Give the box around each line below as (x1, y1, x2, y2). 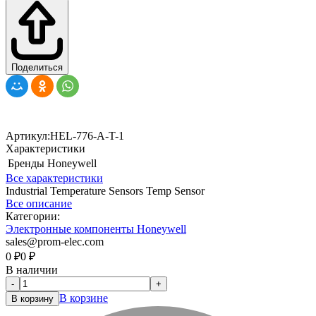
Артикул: (6, 129, 50, 142)
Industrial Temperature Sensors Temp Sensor (6, 184, 205, 197)
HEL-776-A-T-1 (50, 129, 124, 142)
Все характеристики (6, 171, 103, 184)
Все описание (6, 197, 72, 209)
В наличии (6, 263, 58, 276)
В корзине (59, 291, 108, 304)
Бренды (8, 157, 44, 169)
